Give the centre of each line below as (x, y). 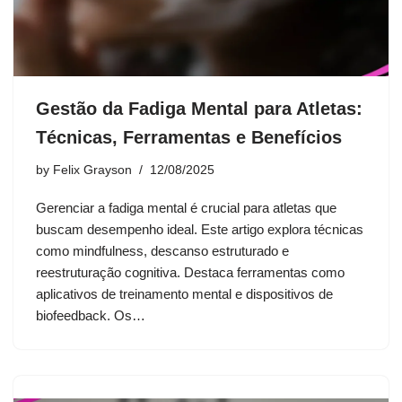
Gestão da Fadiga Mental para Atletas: (199, 108)
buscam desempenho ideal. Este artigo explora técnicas (200, 229)
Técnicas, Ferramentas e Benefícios (189, 137)
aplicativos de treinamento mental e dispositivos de (184, 293)
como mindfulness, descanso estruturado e (162, 250)
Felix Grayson (92, 170)
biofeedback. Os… (92, 315)
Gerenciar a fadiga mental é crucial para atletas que (186, 207)
